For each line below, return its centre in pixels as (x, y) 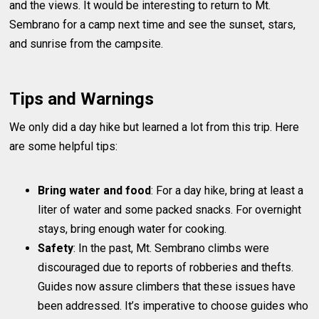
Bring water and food (95, 191)
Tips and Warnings (82, 99)
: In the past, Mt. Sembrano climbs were (172, 249)
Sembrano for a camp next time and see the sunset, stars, (153, 25)
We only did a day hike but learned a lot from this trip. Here (155, 127)
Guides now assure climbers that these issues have (167, 287)
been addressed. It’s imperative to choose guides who (173, 306)
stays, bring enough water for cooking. (132, 229)
